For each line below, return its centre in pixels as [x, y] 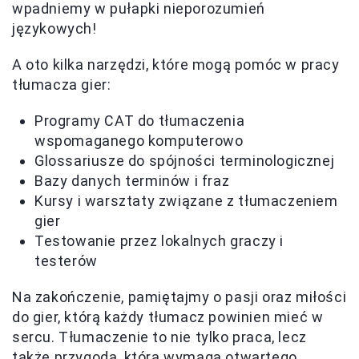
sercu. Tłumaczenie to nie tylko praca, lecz [159, 337]
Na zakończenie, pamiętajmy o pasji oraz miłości [179, 297]
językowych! [54, 29]
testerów [66, 261]
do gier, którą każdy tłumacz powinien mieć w [168, 317]
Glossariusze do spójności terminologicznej [185, 161]
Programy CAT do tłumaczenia [140, 121]
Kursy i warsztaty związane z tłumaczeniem [186, 201]
